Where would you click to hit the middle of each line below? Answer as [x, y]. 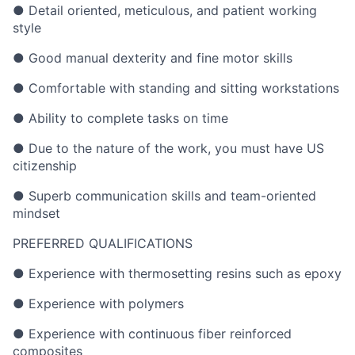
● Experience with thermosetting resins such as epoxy [177, 273]
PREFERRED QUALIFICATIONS [103, 243]
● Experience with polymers [98, 303]
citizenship [45, 166]
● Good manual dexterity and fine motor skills [153, 58]
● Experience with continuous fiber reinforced [152, 334]
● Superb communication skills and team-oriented [164, 196]
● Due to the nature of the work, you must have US [168, 148]
